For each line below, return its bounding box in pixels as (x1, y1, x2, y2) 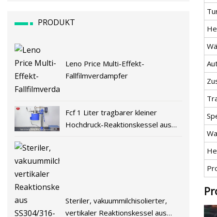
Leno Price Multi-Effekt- (65, 58, 145, 68)
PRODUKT (38, 16, 75, 28)
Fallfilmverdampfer (65, 70, 128, 80)
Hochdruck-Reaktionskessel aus (65, 119, 172, 129)
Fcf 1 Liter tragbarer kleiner (65, 107, 157, 117)
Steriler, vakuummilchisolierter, (65, 196, 168, 206)
